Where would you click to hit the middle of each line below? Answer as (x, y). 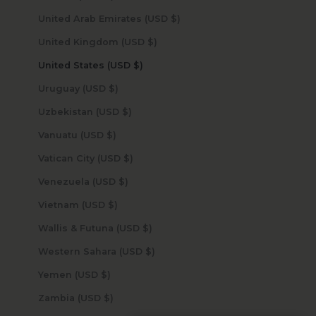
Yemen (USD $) (105, 274)
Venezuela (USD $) (123, 181)
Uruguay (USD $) (113, 88)
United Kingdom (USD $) (152, 42)
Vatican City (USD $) (128, 158)
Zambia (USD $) (108, 298)
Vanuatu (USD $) (111, 135)
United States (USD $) (138, 65)
